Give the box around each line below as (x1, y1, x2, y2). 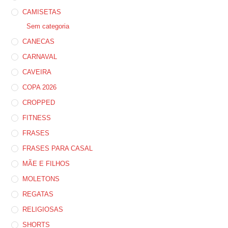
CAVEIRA (22, 68, 52, 76)
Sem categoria (26, 22, 70, 30)
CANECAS (22, 38, 55, 45)
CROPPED (22, 99, 55, 106)
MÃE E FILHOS (22, 160, 70, 167)
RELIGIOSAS (22, 206, 64, 213)
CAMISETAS (22, 8, 62, 16)
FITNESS (22, 114, 51, 122)
